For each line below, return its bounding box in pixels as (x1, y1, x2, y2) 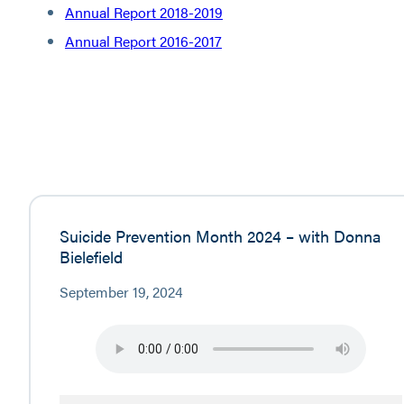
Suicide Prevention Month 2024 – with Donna (60, 223, 381, 247)
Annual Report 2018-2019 (65, 2, 223, 23)
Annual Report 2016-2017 (65, 31, 222, 52)
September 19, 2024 (60, 280, 183, 302)
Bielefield (60, 243, 123, 268)
